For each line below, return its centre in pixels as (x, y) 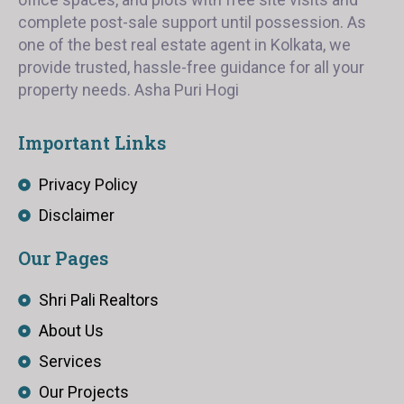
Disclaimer (76, 215)
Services (70, 361)
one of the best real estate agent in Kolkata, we (184, 44)
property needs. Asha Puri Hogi (129, 89)
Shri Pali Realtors (98, 299)
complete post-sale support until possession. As (192, 22)
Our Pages (63, 257)
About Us (71, 330)
